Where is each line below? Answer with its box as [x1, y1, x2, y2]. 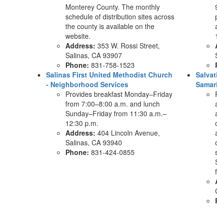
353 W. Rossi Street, [95, 41, 160, 50]
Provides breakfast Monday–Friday [65, 89, 172, 99]
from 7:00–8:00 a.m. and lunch [65, 99, 160, 108]
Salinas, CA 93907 [65, 50, 122, 60]
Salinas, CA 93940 [65, 138, 122, 147]
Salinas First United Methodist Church [46, 70, 172, 79]
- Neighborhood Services [46, 79, 128, 89]
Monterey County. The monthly [65, 2, 160, 12]
